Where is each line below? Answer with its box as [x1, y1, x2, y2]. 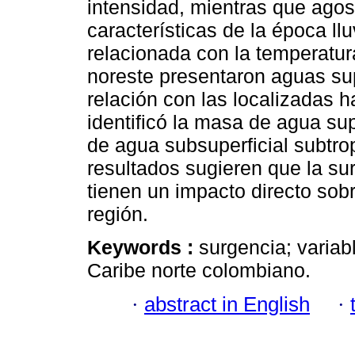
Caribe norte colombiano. [87, 259, 311, 282]
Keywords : [87, 236, 199, 259]
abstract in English [144, 292, 310, 315]
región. [87, 203, 148, 226]
